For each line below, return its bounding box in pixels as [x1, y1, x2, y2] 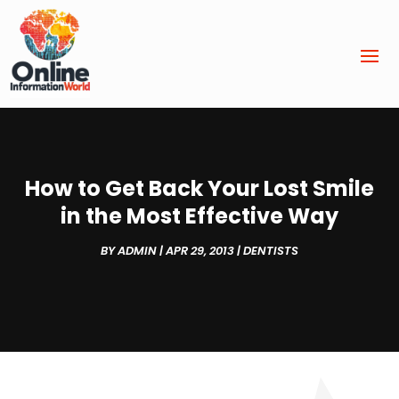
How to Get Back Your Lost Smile [25, 174, 374, 204]
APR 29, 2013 [166, 242, 234, 260]
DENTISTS [243, 242, 298, 260]
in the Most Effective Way [61, 201, 338, 232]
